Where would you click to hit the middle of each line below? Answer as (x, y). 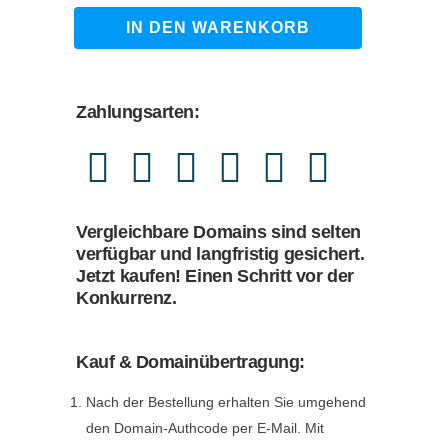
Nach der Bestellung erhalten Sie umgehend (226, 402)
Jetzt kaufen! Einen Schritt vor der (215, 276)
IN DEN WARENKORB (218, 28)
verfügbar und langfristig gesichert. (220, 254)
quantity (108, 64)
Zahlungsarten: (137, 112)
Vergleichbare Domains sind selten (218, 232)
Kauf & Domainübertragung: (190, 361)
